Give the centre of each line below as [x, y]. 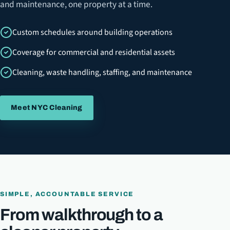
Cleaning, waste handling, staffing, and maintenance [102, 72]
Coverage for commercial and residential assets [94, 53]
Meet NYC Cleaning [47, 107]
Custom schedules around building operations [92, 33]
